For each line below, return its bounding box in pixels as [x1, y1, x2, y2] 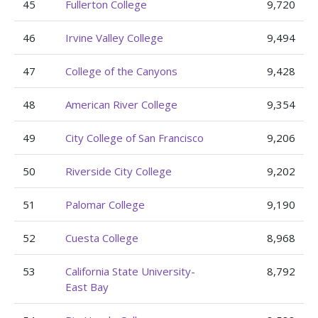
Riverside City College [65, 164, 172, 178]
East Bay [65, 280, 109, 294]
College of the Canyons [65, 64, 177, 78]
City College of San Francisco [65, 131, 204, 145]
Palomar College [65, 197, 145, 212]
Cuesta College [65, 231, 138, 245]
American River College [65, 97, 177, 111]
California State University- [65, 264, 195, 278]
